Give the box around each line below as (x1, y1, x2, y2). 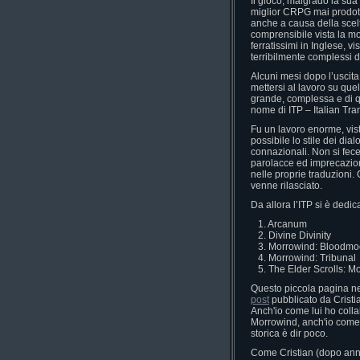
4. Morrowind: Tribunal (251, 252, 356, 264)
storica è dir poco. (251, 328, 328, 339)
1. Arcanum (251, 219, 307, 230)
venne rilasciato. (251, 180, 322, 191)
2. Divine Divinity (251, 230, 331, 241)
